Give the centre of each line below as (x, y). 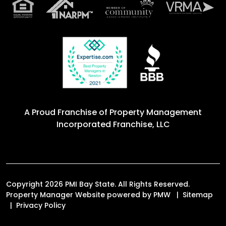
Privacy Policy (41, 205)
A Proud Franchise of (67, 112)
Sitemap (198, 195)
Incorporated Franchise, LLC (113, 124)
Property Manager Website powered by (80, 195)
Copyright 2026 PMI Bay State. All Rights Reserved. (98, 184)
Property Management (156, 112)
